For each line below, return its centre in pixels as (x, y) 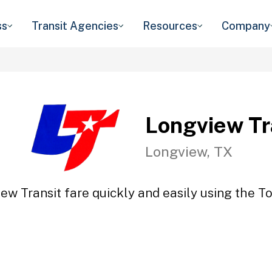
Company (246, 26)
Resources (170, 26)
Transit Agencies (75, 26)
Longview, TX (189, 151)
